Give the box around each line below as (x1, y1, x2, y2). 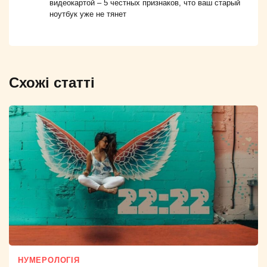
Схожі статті (9, 74, 95, 91)
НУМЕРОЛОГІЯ (18, 256, 80, 265)
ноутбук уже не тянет (49, 10, 126, 19)
